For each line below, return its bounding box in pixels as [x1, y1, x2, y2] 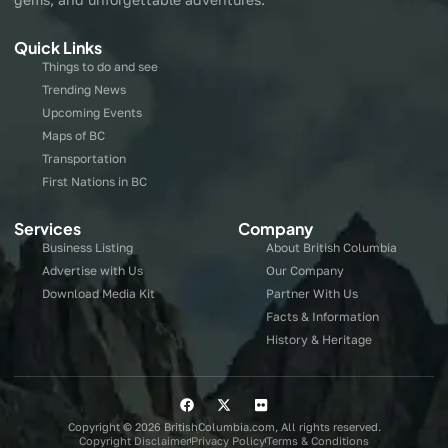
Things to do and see [41, 58, 158, 74]
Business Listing [41, 239, 133, 255]
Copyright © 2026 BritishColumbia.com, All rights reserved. [67, 419, 381, 433]
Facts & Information [265, 308, 379, 324]
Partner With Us [265, 285, 358, 301]
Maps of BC [41, 127, 105, 143]
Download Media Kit [41, 285, 155, 301]
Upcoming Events [41, 104, 142, 120]
